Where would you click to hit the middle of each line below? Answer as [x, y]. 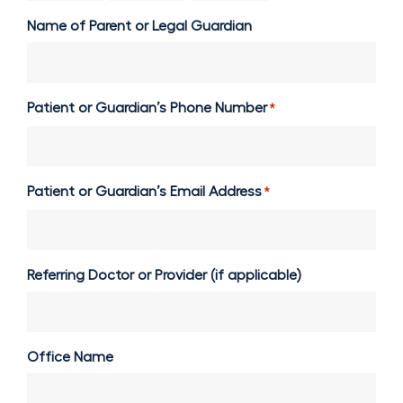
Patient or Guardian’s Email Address [144, 191]
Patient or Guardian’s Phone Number [147, 107]
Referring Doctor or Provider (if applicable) [164, 275]
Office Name [70, 357]
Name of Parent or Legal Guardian [139, 26]
